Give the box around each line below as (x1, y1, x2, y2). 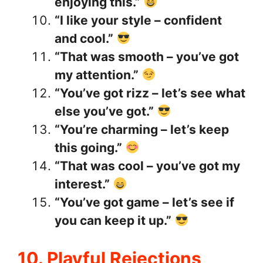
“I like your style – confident (55, 12, 222, 28)
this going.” (55, 140, 122, 155)
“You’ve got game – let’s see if (55, 194, 234, 210)
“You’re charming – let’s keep (55, 122, 229, 137)
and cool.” (55, 31, 113, 46)
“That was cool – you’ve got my (55, 158, 240, 173)
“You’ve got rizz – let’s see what (55, 85, 245, 100)
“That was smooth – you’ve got (55, 49, 239, 64)
